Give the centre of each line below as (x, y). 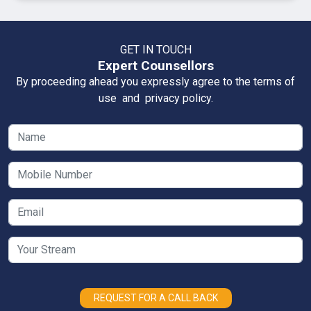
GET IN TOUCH (155, 49)
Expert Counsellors (155, 65)
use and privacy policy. (155, 98)
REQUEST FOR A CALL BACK (155, 297)
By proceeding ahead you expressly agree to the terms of (155, 81)
